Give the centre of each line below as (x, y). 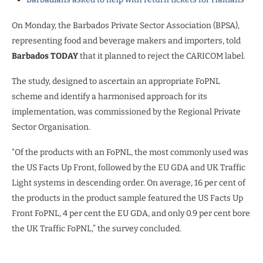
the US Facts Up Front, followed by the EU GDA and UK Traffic (129, 167)
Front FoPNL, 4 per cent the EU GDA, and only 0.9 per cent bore (131, 213)
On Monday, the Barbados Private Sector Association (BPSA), (126, 25)
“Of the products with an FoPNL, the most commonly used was (130, 152)
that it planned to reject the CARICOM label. (162, 56)
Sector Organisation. (51, 127)
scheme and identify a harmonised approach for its (109, 96)
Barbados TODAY (45, 56)
